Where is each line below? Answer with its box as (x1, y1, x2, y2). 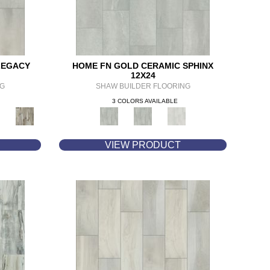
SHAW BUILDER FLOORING (95, 82, 190, 90)
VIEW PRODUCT (105, 140, 181, 150)
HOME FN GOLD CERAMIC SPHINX (72, 61, 214, 71)
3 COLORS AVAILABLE (111, 98, 178, 104)
